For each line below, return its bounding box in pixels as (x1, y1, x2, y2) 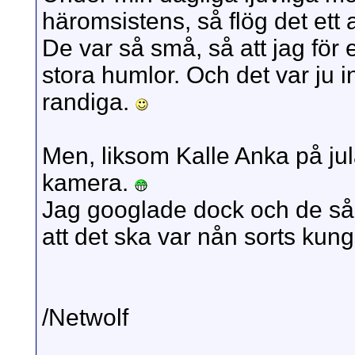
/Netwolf (42, 304, 128, 331)
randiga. (42, 89, 136, 116)
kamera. (42, 170, 135, 197)
